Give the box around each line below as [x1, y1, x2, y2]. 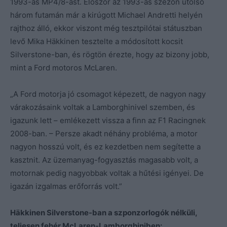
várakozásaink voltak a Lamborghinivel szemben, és [10, 102, 195, 112]
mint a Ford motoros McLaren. [10, 62, 117, 72]
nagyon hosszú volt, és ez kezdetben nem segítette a [10, 141, 201, 152]
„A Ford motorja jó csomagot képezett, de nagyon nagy [10, 89, 206, 99]
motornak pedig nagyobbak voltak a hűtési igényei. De [10, 168, 204, 178]
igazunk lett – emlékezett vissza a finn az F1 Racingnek [10, 115, 206, 125]
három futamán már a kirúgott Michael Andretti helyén [10, 10, 203, 20]
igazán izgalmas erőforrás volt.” [10, 181, 122, 191]
